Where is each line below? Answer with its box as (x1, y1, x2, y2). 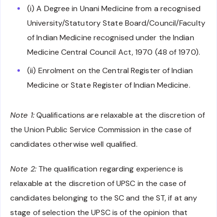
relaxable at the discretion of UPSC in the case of (10, 178, 186, 189)
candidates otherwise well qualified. (10, 139, 138, 150)
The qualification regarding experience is (36, 164, 183, 174)
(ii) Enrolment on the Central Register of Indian (27, 65, 193, 76)
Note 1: (10, 110, 34, 121)
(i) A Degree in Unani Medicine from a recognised (27, 3, 201, 14)
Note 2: (10, 164, 36, 174)
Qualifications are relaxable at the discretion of (34, 110, 205, 121)
